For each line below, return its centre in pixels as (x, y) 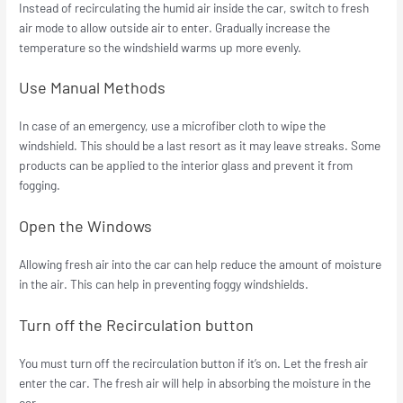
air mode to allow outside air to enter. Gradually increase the (175, 27)
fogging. (40, 185)
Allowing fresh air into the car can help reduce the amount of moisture (201, 264)
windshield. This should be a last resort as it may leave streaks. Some (200, 146)
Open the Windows (86, 226)
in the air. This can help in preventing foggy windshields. (164, 284)
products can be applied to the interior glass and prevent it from (186, 166)
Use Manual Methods (93, 88)
